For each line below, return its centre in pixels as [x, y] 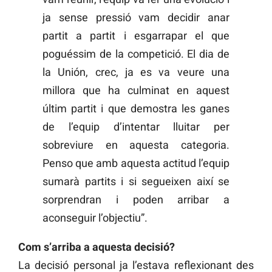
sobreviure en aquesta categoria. [136, 144]
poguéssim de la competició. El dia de [136, 53]
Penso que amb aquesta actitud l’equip [136, 163]
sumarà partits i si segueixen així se [136, 181]
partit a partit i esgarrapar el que [136, 35]
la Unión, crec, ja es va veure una [136, 72]
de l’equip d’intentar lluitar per [136, 126]
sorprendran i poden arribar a [136, 199]
